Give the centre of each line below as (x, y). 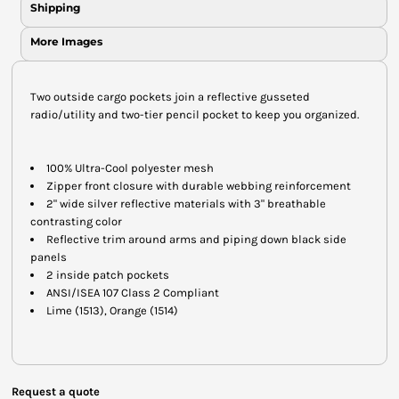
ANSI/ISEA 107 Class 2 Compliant (133, 292)
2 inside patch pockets (108, 274)
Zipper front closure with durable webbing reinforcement (199, 185)
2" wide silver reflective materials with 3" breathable (186, 203)
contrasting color (76, 221)
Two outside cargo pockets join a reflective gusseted (170, 96)
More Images (66, 41)
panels (49, 256)
